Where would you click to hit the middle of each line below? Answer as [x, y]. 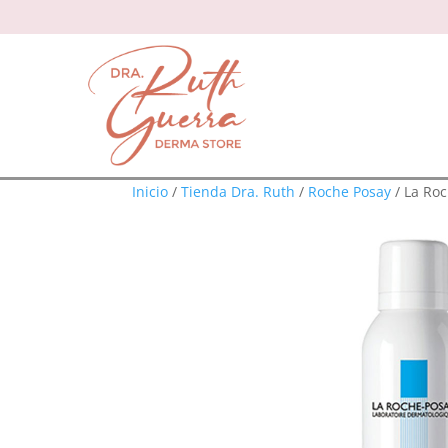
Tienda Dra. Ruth [238, 191]
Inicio [150, 191]
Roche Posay [349, 191]
